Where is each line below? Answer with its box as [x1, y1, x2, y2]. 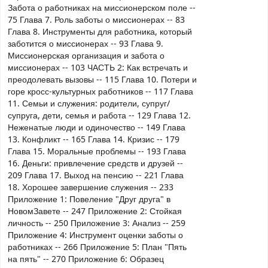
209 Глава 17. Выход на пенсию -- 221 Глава [8, 169, 184, 182]
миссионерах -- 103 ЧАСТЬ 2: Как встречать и [8, 61, 188, 74]
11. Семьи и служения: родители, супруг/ [8, 97, 170, 110]
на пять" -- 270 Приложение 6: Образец [8, 252, 164, 266]
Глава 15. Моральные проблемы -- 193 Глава [8, 145, 186, 158]
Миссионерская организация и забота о [8, 49, 165, 62]
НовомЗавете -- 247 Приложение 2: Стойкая [8, 205, 182, 218]
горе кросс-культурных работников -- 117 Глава [8, 85, 193, 98]
